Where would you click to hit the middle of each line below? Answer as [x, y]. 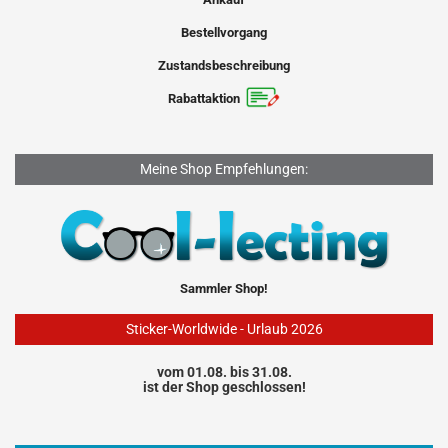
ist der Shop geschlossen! [224, 386]
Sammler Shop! [224, 288]
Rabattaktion [204, 98]
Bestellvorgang [224, 32]
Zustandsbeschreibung [224, 65]
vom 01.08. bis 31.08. [224, 371]
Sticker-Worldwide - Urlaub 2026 [224, 328]
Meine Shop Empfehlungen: [224, 169]
